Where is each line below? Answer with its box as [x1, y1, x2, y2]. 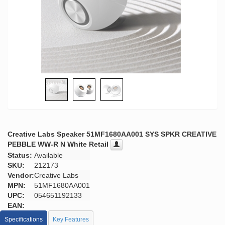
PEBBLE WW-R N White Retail [8, 140, 110, 148]
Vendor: [8, 171, 34, 180]
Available [34, 151, 63, 160]
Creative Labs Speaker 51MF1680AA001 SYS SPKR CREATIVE [8, 130, 216, 138]
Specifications [5, 216, 43, 223]
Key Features [53, 216, 89, 223]
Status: [8, 151, 32, 160]
